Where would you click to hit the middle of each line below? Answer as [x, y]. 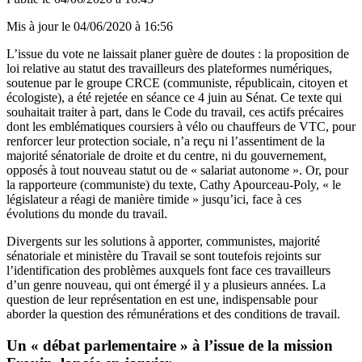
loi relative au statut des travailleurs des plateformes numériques [168, 68]
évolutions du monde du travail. [87, 213]
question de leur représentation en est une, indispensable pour [162, 299]
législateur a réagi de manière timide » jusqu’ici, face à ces [154, 199]
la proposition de [307, 53]
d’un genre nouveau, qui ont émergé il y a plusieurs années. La [166, 284]
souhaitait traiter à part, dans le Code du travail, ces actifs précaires [175, 112]
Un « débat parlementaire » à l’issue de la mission [170, 345]
